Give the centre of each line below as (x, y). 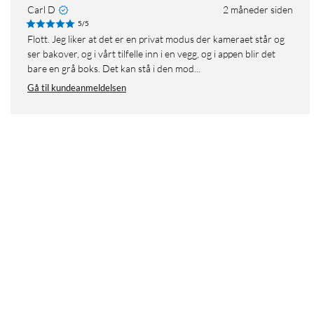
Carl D (41, 10)
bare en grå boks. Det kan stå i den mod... (114, 69)
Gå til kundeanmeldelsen (77, 88)
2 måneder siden (258, 10)
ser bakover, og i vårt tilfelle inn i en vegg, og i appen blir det (151, 54)
